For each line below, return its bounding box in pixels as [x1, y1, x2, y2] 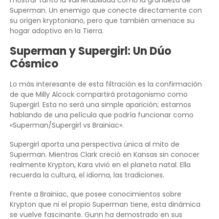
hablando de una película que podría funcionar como [10, 110, 194, 120]
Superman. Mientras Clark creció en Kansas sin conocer [10, 150, 199, 160]
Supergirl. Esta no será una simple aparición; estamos [10, 100, 191, 110]
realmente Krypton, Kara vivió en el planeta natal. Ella [10, 160, 191, 170]
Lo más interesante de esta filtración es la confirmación [10, 79, 202, 89]
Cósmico [10, 56, 58, 72]
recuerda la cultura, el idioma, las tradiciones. [10, 170, 164, 180]
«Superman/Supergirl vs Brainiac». [10, 120, 124, 131]
